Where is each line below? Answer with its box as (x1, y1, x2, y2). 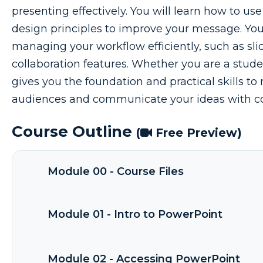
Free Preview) (152, 126, 242, 140)
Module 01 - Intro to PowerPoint (48, 208, 222, 221)
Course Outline (12, 122, 136, 141)
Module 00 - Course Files (48, 165, 184, 178)
